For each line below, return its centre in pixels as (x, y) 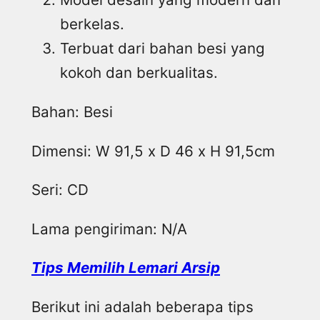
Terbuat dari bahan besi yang (162, 49)
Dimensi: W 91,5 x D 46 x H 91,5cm (153, 151)
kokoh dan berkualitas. (139, 73)
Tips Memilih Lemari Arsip (126, 268)
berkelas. (92, 24)
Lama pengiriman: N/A (109, 229)
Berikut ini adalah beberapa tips (142, 306)
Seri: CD (60, 190)
